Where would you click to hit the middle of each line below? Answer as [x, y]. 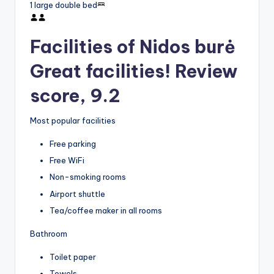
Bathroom [49, 233]
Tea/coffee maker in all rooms [106, 210]
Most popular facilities [73, 121]
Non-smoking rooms [88, 177]
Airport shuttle [77, 194]
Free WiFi [67, 161]
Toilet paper [73, 257]
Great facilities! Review [134, 71]
